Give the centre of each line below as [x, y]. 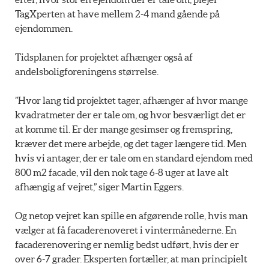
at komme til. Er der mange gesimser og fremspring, [124, 129]
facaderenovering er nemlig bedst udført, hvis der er [127, 244]
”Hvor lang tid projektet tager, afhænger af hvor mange [131, 100]
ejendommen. [44, 28]
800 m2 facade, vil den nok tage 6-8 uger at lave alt [122, 172]
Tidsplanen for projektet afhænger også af [104, 57]
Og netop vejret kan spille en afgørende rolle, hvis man [131, 215]
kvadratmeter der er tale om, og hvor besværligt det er [130, 114]
